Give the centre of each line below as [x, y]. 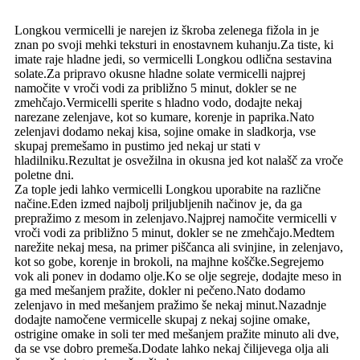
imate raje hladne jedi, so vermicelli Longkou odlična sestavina [173, 59]
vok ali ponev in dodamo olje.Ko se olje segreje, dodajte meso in [178, 276]
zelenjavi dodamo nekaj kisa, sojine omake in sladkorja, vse [165, 131]
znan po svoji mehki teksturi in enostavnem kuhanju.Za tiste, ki [174, 44]
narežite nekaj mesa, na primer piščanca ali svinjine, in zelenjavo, [179, 247]
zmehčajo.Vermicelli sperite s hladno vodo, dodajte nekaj [158, 102]
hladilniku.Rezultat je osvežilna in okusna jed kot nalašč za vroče [179, 160]
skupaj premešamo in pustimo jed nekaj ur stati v [137, 145]
